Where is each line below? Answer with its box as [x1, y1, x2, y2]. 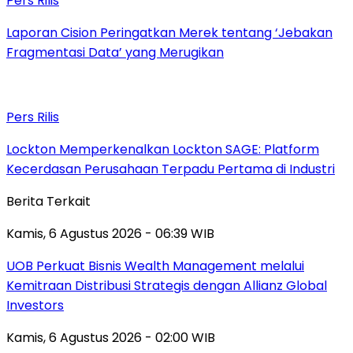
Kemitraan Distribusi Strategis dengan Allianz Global [6, 277, 327, 295]
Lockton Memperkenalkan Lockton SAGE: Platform [6, 140, 319, 159]
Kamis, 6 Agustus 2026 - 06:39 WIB [6, 225, 214, 243]
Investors [6, 296, 64, 315]
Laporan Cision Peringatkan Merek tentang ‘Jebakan [6, 24, 333, 43]
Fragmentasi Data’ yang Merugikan [6, 43, 224, 62]
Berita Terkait [6, 192, 91, 211]
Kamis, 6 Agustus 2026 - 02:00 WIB [6, 329, 215, 347]
